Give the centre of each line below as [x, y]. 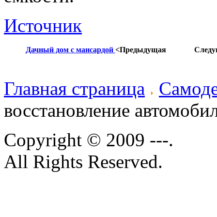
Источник [43, 25]
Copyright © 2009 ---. [89, 140]
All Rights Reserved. [83, 162]
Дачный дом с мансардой [70, 50]
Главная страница [74, 88]
